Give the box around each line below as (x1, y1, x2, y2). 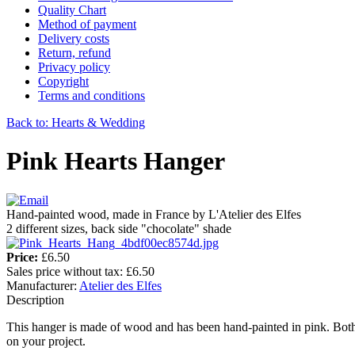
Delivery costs (38, 31, 109, 45)
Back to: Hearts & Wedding (6, 115, 145, 129)
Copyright (38, 74, 89, 88)
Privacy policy (38, 59, 110, 74)
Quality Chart (38, 2, 106, 17)
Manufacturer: (6, 278, 79, 292)
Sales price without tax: (6, 264, 126, 278)
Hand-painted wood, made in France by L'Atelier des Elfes (6, 207, 301, 221)
